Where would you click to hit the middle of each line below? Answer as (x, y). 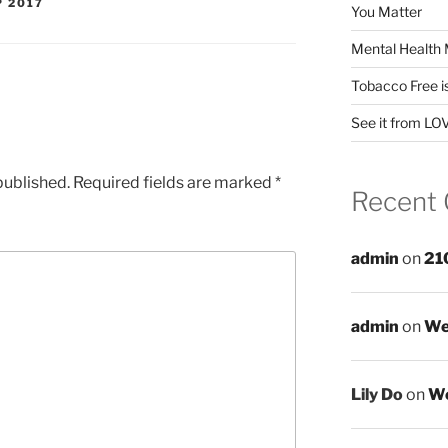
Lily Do (376, 395)
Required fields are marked (174, 182)
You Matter (386, 11)
